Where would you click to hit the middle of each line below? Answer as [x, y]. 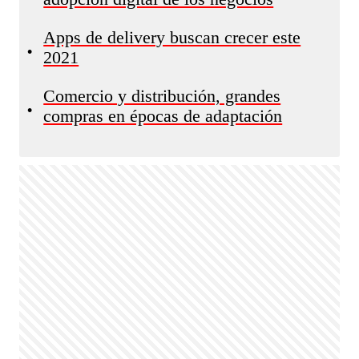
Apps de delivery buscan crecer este [172, 38]
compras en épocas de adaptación [163, 116]
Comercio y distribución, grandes [162, 96]
